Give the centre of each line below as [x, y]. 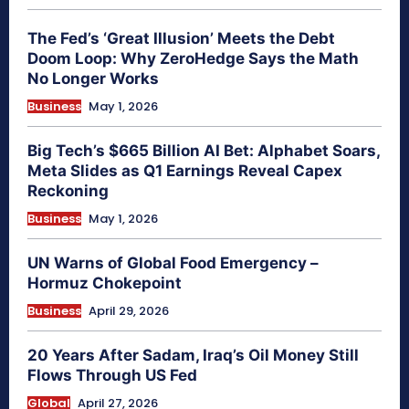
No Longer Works [93, 78]
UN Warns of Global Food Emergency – [173, 262]
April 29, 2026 [129, 310]
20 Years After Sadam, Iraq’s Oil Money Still [193, 355]
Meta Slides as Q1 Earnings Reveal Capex [185, 170]
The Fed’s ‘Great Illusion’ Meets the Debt [181, 38]
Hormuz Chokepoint [105, 283]
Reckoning [68, 190]
